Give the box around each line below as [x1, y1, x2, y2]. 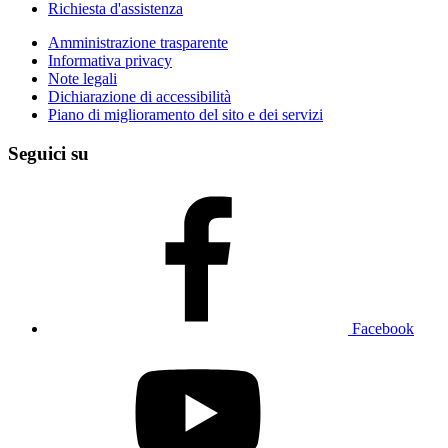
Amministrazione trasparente [48, 34, 228, 52]
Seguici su [8, 142, 89, 164]
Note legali [48, 70, 117, 88]
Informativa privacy [48, 52, 172, 70]
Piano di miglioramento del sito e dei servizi [48, 106, 323, 124]
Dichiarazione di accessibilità [48, 88, 231, 106]
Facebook [352, 319, 414, 337]
